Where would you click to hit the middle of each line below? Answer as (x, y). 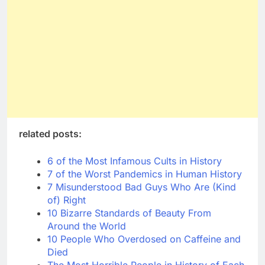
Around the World (87, 226)
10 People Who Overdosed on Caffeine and (144, 239)
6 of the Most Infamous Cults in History (135, 161)
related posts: (50, 134)
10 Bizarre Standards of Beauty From (129, 213)
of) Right (67, 200)
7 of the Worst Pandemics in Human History (145, 174)
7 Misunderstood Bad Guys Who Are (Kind (142, 187)
